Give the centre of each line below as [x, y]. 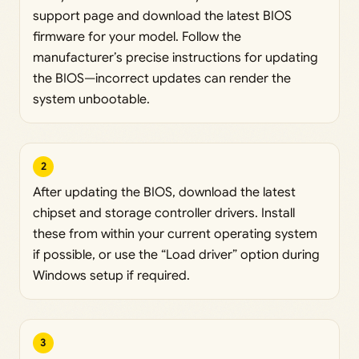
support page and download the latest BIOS [162, 16]
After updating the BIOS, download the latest [164, 192]
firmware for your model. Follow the [137, 36]
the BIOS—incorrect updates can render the [162, 78]
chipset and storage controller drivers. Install [164, 213]
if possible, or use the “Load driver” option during [176, 254]
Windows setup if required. [111, 275]
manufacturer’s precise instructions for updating [175, 57]
